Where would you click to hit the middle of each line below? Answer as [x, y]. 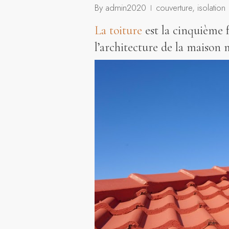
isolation [211, 8]
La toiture [118, 31]
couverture [174, 8]
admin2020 [126, 8]
